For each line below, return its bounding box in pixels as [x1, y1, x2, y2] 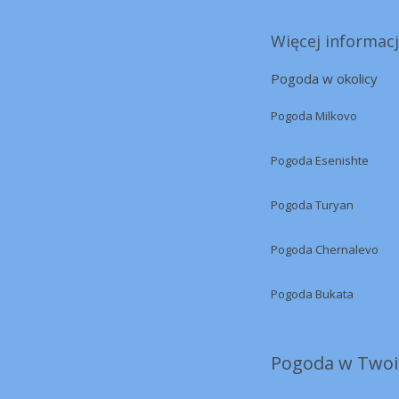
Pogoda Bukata [271, 286, 354, 302]
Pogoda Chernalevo [271, 241, 379, 257]
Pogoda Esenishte [271, 152, 369, 168]
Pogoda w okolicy [271, 69, 378, 87]
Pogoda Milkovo [271, 108, 357, 124]
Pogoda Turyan [271, 197, 354, 213]
